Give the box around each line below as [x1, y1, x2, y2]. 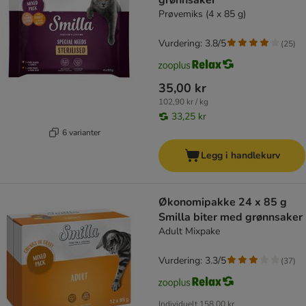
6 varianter [61, 126, 100, 138]
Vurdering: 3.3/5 [158, 254, 226, 268]
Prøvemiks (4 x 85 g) [158, 8, 246, 21]
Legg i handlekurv [200, 149, 280, 163]
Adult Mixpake [158, 225, 220, 238]
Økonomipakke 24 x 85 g [158, 195, 287, 210]
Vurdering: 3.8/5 [158, 37, 226, 51]
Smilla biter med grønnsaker [158, 210, 303, 225]
